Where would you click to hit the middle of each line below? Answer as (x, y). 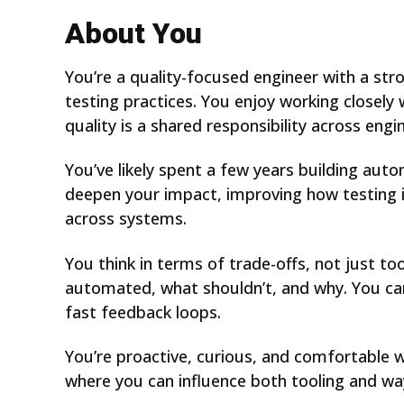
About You (133, 33)
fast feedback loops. (143, 312)
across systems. (126, 219)
